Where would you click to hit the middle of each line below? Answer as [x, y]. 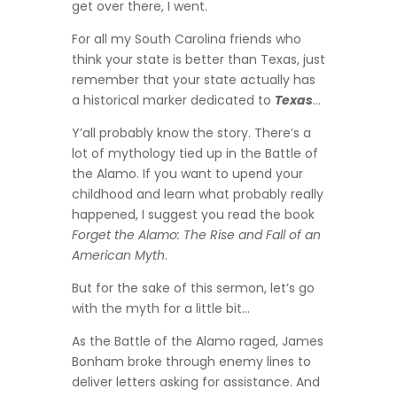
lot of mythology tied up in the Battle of [195, 154]
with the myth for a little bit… [160, 309]
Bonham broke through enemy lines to [191, 362]
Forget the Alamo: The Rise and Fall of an [196, 235]
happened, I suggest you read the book [193, 215]
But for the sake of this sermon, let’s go [193, 288]
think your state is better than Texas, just [198, 60]
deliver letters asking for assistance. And [195, 382]
